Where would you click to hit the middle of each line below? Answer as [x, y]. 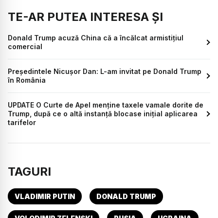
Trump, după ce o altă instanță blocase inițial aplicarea [103, 113]
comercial [25, 46]
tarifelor [22, 122]
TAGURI [29, 171]
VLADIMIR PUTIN [45, 196]
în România [27, 80]
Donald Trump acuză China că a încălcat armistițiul [96, 37]
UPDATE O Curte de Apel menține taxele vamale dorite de [106, 105]
